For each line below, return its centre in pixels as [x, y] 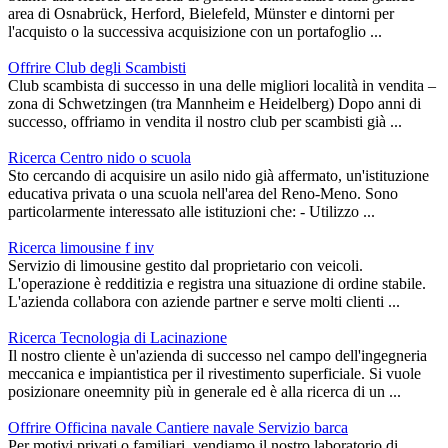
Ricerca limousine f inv [81, 248]
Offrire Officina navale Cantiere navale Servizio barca [178, 428]
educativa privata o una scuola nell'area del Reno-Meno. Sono [203, 194]
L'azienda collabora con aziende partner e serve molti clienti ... [204, 302]
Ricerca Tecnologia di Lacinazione [117, 338]
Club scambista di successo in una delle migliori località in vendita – [222, 86]
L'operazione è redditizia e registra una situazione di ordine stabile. [217, 284]
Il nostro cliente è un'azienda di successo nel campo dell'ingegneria [217, 356]
